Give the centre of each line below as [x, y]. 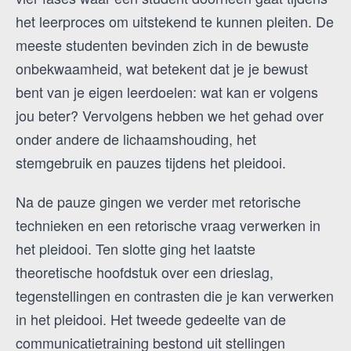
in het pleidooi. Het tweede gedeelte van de [151, 319]
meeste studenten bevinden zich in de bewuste [162, 45]
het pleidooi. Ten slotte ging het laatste [136, 249]
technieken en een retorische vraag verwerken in [168, 225]
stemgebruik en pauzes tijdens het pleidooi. [151, 163]
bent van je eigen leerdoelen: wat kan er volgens [167, 92]
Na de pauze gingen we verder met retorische [158, 202]
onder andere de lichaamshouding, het [136, 139]
